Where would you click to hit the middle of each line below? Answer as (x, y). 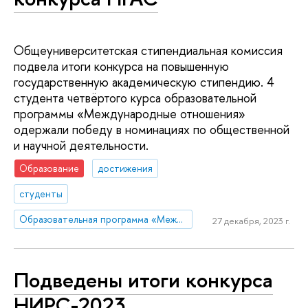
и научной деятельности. (81, 145)
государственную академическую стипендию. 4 (144, 82)
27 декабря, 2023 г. (251, 221)
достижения (125, 168)
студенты (41, 194)
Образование (49, 168)
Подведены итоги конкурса (143, 280)
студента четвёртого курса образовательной (135, 98)
